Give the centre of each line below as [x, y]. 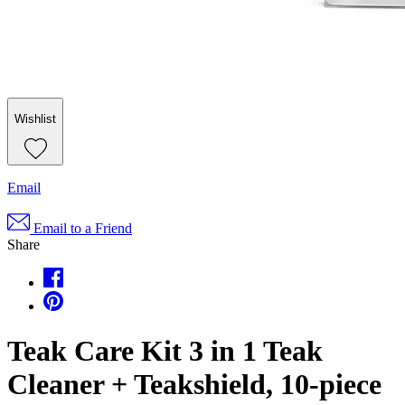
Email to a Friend [83, 229]
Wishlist [35, 118]
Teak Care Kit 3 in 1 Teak [165, 350]
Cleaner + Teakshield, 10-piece [194, 384]
